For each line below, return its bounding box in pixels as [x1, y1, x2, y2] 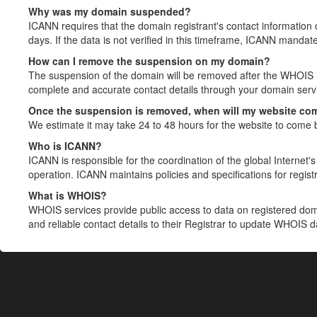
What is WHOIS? [28, 188, 107, 202]
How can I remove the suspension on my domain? [28, 54, 270, 68]
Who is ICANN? [28, 139, 102, 153]
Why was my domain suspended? [28, 4, 191, 18]
